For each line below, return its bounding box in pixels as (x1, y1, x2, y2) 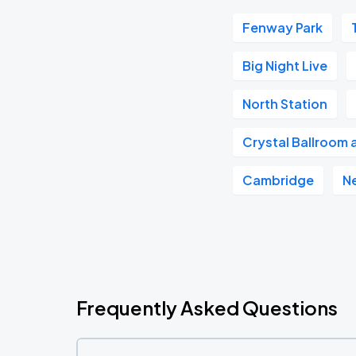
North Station (242, 95, 328, 112)
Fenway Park (242, 19, 323, 36)
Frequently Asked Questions (76, 296, 338, 319)
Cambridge (242, 172, 315, 188)
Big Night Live (242, 57, 328, 74)
